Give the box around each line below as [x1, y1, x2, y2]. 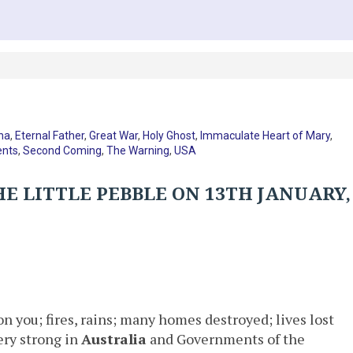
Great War [89, 128, 139, 142]
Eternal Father [15, 128, 85, 142]
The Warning [106, 143, 169, 157]
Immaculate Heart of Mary [200, 128, 331, 142]
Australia [81, 329, 147, 348]
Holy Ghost [143, 128, 196, 142]
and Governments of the [147, 329, 305, 348]
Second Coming [23, 143, 102, 157]
